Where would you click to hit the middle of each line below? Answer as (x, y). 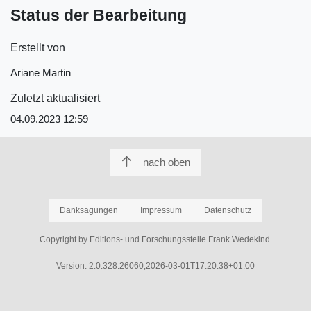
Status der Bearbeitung (99, 16)
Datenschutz (228, 210)
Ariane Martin (41, 72)
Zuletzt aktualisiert (55, 98)
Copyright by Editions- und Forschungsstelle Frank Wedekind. (155, 239)
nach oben (166, 162)
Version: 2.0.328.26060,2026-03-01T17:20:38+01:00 (155, 266)
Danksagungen (89, 210)
